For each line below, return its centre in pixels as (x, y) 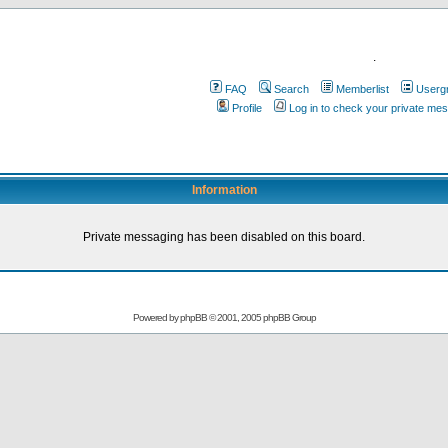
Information (224, 190)
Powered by (156, 317)
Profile (247, 108)
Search (291, 89)
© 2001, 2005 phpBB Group (261, 317)
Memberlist (362, 89)
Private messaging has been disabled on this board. (224, 237)
